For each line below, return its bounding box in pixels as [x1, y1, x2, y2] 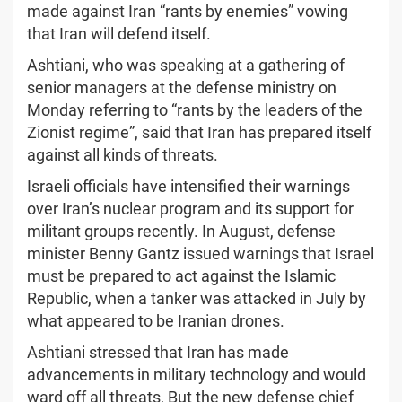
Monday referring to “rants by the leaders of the [27, 100, 363, 119]
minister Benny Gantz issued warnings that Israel [27, 243, 374, 263]
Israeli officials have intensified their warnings [27, 176, 350, 196]
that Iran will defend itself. [27, 23, 211, 43]
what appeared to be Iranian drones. [27, 310, 284, 330]
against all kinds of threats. [27, 144, 218, 164]
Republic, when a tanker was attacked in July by [27, 288, 366, 308]
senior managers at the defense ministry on [27, 77, 336, 97]
